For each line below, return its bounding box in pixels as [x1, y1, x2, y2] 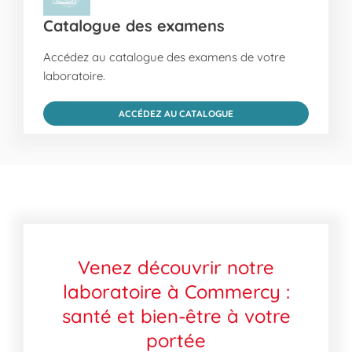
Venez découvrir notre [78, 255, 274, 279]
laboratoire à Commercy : [62, 280, 290, 303]
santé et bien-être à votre [61, 304, 291, 328]
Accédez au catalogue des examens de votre [43, 49, 285, 64]
